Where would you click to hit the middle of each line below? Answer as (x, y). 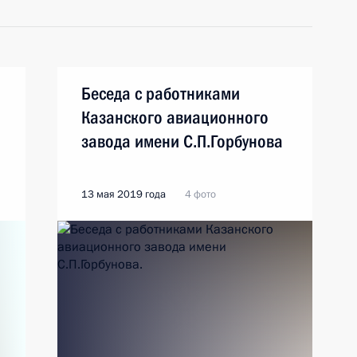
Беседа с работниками (161, 94)
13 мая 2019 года (124, 194)
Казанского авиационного (175, 118)
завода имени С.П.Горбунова (182, 141)
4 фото (200, 194)
